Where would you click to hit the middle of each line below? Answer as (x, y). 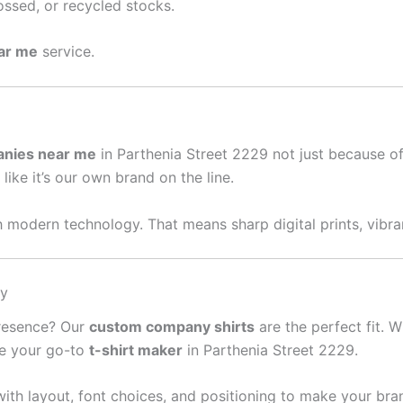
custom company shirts (172, 326)
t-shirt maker (136, 349)
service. (66, 52)
